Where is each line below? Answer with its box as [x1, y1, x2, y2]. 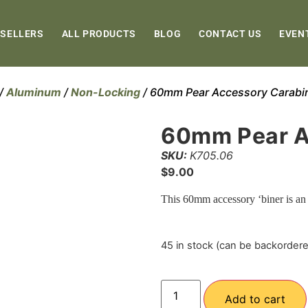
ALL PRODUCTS [61, 27, 136, 39]
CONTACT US [199, 27, 262, 39]
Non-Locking [71, 85, 140, 100]
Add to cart [225, 292, 286, 307]
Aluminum [6, 85, 61, 100]
